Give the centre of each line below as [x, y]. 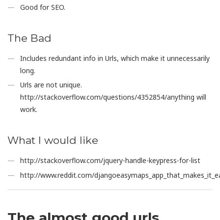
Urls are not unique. [51, 85]
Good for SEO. [43, 7]
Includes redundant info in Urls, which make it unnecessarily [115, 58]
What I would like [53, 140]
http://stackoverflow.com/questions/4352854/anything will [113, 97]
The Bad [29, 38]
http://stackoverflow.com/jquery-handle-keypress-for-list [110, 161]
